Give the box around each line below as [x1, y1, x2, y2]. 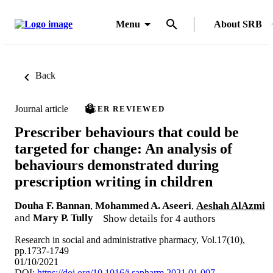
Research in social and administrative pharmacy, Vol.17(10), [15, 234, 245, 245]
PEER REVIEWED [85, 104, 165, 113]
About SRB [214, 19, 262, 29]
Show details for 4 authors [103, 212, 216, 224]
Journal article [15, 103, 68, 114]
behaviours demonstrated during [15, 157, 219, 173]
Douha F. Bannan [15, 199, 90, 211]
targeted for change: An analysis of [15, 140, 232, 157]
